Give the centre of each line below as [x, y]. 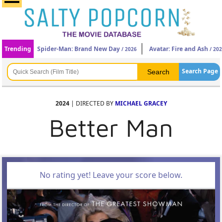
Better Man [111, 128]
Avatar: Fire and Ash [179, 49]
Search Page [200, 71]
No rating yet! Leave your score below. [111, 175]
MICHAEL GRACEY [141, 103]
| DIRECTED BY [92, 103]
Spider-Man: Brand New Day [79, 49]
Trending [18, 49]
